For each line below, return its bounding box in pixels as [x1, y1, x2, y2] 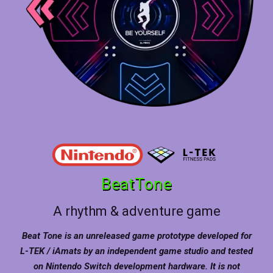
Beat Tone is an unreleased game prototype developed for [21, 230, 252, 241]
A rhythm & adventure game [52, 203, 221, 219]
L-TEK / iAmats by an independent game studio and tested [20, 245, 253, 257]
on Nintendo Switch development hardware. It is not [33, 260, 240, 272]
